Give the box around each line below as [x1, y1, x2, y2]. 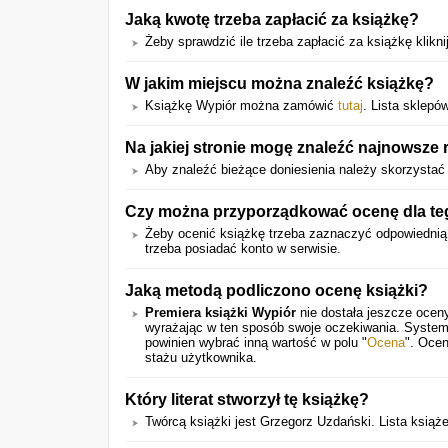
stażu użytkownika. [145, 350, 257, 365]
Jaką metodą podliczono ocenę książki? [125, 281, 428, 299]
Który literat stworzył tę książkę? [125, 390, 369, 408]
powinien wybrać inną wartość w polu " [145, 335, 367, 350]
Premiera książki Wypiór [145, 305, 296, 320]
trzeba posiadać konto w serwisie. [145, 241, 341, 256]
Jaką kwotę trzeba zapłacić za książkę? [125, 10, 419, 28]
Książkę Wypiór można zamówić [145, 98, 338, 113]
